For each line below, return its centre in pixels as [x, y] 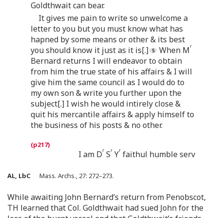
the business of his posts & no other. [97, 125]
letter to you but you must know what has [107, 28]
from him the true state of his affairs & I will [111, 71]
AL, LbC [19, 175]
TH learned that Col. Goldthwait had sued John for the [105, 208]
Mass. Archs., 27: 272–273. [72, 175]
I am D [90, 154]
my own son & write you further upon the [106, 93]
